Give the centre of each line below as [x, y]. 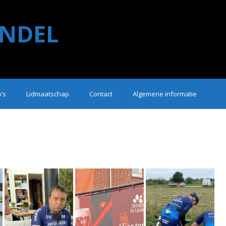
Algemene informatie [165, 94]
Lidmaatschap [48, 94]
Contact [101, 94]
